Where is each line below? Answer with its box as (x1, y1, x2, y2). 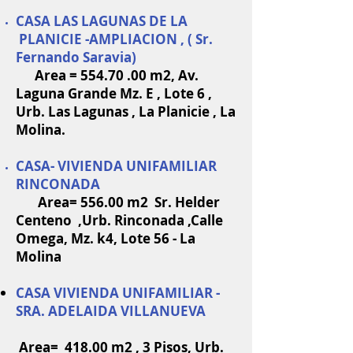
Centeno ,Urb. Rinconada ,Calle (16, 211, 223, 229)
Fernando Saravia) (16, 48, 139, 66)
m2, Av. (147, 66, 199, 84)
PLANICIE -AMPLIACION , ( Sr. (16, 30, 213, 48)
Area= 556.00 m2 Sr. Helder (16, 193, 220, 211)
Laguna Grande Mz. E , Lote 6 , (16, 84, 212, 102)
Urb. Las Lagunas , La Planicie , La (16, 102, 236, 121)
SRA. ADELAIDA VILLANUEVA (16, 302, 206, 320)
